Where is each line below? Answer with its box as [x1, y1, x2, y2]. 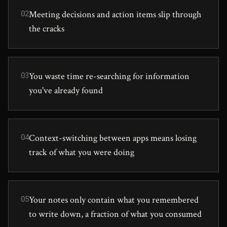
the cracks [29, 22, 64, 34]
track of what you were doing [29, 146, 134, 158]
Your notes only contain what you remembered [29, 194, 199, 206]
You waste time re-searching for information [29, 70, 190, 82]
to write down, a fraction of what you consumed [29, 208, 202, 220]
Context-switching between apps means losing [29, 132, 197, 144]
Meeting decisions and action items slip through [29, 8, 201, 20]
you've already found [29, 84, 103, 96]
